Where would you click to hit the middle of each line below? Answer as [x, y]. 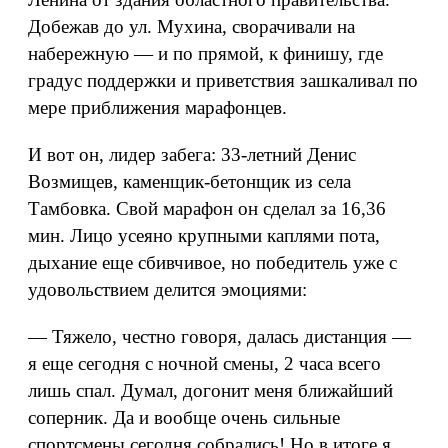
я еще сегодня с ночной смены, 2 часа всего [204, 363]
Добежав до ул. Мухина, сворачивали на [191, 26]
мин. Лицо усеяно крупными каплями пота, [204, 235]
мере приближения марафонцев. [157, 107]
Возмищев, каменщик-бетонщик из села [189, 181]
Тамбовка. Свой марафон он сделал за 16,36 [207, 208]
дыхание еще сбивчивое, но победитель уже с [212, 262]
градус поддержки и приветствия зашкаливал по [223, 80]
